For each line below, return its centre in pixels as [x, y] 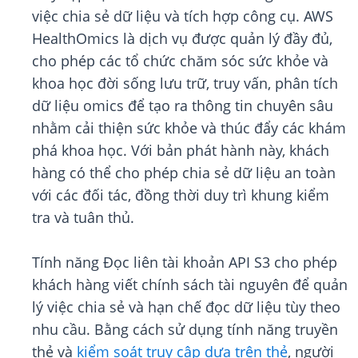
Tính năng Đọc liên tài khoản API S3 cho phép [185, 263]
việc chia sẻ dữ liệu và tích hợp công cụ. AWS [183, 16]
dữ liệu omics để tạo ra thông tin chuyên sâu [183, 106]
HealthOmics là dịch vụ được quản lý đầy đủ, [182, 39]
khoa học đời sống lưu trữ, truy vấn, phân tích [185, 84]
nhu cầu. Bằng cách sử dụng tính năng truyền [185, 330]
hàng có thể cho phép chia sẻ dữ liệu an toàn [184, 173]
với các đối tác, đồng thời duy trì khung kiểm [181, 195]
